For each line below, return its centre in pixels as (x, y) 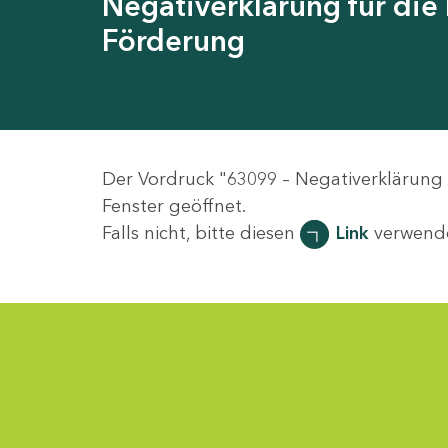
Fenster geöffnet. (174, 206)
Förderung (173, 41)
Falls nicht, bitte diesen (201, 233)
